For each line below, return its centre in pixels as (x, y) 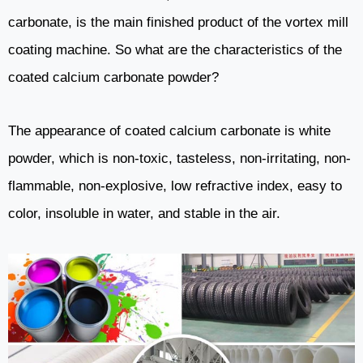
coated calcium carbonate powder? (113, 78)
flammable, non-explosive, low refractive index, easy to (175, 186)
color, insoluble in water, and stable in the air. (144, 214)
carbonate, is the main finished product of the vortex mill (178, 23)
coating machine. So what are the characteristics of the (175, 50)
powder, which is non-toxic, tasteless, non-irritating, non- (179, 159)
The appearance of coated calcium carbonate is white (169, 131)
